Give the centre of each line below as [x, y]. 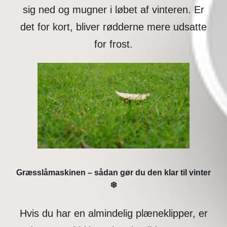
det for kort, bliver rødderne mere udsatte [113, 27]
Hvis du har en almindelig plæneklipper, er [113, 214]
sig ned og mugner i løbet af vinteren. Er [113, 9]
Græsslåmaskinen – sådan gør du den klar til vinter [113, 173]
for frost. [113, 44]
